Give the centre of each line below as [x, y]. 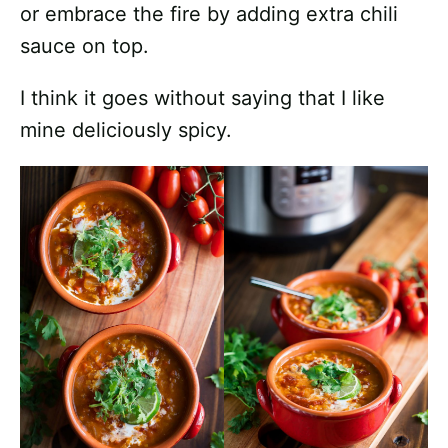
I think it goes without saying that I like [202, 98]
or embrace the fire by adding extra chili [209, 14]
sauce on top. [84, 46]
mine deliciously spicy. [126, 130]
